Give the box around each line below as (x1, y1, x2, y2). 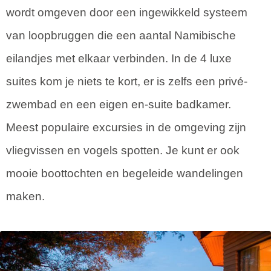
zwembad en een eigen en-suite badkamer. (6, 98, 231, 111)
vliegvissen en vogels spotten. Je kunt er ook (6, 144, 240, 157)
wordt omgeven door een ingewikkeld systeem (6, 6, 247, 19)
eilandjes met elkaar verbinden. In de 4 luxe (6, 52, 232, 65)
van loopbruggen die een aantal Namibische (6, 29, 236, 42)
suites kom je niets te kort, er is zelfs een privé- (6, 75, 247, 88)
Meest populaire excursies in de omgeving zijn (6, 121, 246, 134)
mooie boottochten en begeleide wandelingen (6, 167, 243, 180)
